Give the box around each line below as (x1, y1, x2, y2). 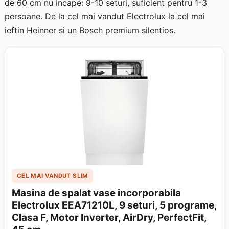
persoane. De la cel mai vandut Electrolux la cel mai (4, 11, 205, 22)
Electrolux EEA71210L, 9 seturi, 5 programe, (12, 199, 217, 212)
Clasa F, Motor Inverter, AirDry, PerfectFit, (12, 212, 207, 224)
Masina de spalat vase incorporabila (12, 187, 181, 199)
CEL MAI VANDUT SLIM (16, 172, 88, 179)
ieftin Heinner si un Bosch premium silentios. (4, 25, 175, 36)
